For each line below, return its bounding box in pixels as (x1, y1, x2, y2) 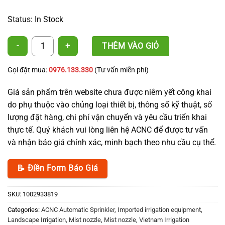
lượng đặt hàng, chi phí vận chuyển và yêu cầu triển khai (8, 112, 207, 122)
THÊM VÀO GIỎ (102, 41, 159, 51)
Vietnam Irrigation (139, 215, 189, 223)
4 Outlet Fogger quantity (7, 37, 83, 46)
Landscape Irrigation (8, 215, 66, 223)
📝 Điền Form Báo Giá (17, 163, 98, 173)
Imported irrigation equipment (118, 205, 201, 213)
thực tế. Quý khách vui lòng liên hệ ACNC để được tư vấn (8, 125, 208, 135)
